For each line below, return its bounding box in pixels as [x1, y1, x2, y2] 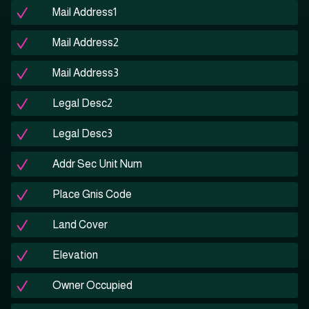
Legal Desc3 [52, 128, 112, 140]
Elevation [52, 249, 98, 261]
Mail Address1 [52, 6, 117, 19]
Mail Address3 [52, 67, 119, 79]
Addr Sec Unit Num [52, 158, 142, 170]
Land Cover [52, 219, 108, 231]
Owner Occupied [52, 279, 132, 292]
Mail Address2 [52, 37, 119, 49]
